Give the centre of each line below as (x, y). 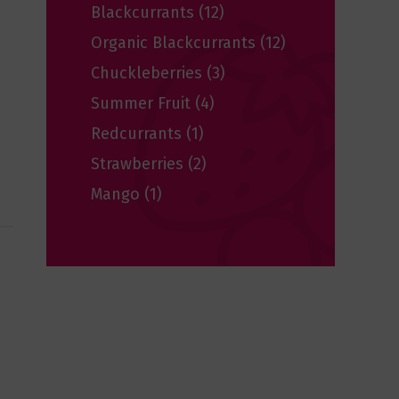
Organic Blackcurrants (175, 43)
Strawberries (139, 164)
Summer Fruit (143, 104)
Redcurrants (138, 134)
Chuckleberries (149, 73)
